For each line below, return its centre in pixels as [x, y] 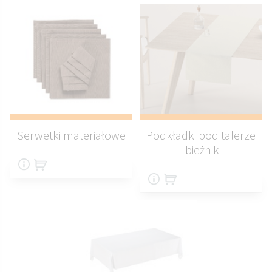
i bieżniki [201, 149]
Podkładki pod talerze [201, 135]
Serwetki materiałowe [71, 135]
